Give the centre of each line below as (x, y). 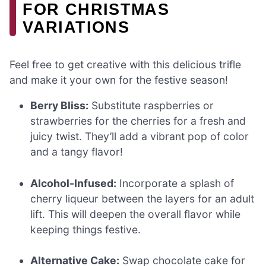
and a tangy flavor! (77, 152)
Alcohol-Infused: (74, 183)
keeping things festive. (86, 229)
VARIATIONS (76, 27)
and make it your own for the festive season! (119, 80)
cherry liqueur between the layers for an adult (142, 198)
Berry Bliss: (60, 106)
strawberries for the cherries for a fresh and (138, 121)
